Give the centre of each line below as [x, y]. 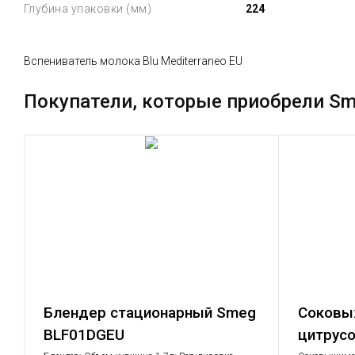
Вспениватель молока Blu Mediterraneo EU [133, 61]
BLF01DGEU [84, 335]
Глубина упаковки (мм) [87, 9]
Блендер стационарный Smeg [149, 313]
